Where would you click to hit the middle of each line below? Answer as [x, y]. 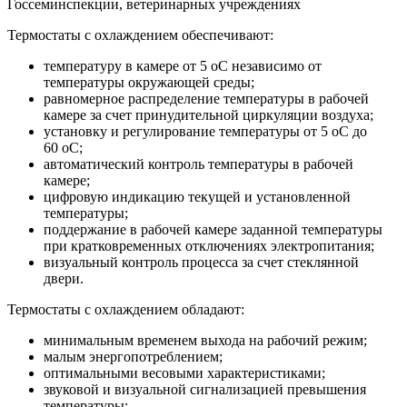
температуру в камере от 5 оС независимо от [183, 66]
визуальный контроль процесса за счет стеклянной [201, 263]
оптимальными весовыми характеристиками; [184, 373]
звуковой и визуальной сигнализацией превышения [205, 390]
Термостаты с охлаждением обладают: [126, 310]
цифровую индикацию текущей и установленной [197, 197]
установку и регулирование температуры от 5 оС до [205, 132]
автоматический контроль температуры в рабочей [199, 164]
